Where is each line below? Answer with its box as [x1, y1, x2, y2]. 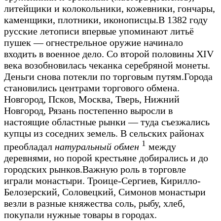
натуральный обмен [55, 141, 142, 152]
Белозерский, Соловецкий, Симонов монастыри [4, 186, 206, 198]
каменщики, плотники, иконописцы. [4, 14, 158, 25]
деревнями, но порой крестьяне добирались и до [4, 152, 208, 164]
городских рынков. [4, 164, 82, 175]
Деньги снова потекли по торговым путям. [4, 71, 184, 82]
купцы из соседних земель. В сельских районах [4, 127, 204, 139]
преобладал [4, 141, 55, 152]
